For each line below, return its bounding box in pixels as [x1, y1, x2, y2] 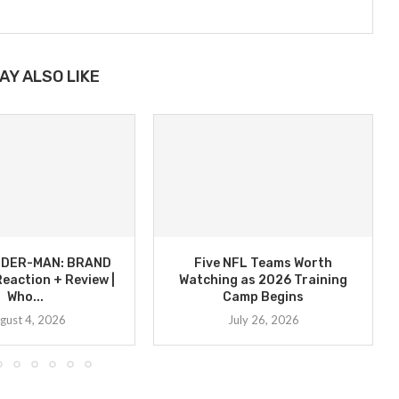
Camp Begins [223, 289, 305, 305]
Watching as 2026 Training [179, 272, 348, 288]
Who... [7, 289, 45, 305]
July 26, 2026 [227, 312, 299, 327]
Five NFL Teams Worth [194, 255, 333, 271]
